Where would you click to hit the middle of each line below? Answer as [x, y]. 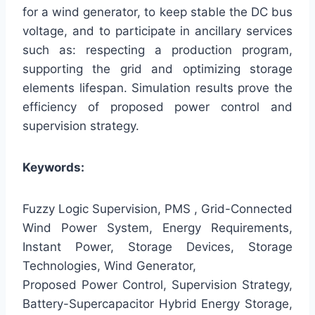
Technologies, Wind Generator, [109, 266]
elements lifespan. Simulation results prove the [157, 88]
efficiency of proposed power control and [157, 107]
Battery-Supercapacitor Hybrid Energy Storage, [157, 304]
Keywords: [53, 168]
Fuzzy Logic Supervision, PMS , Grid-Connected [157, 209]
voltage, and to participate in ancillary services [157, 31]
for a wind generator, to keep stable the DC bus [157, 12]
